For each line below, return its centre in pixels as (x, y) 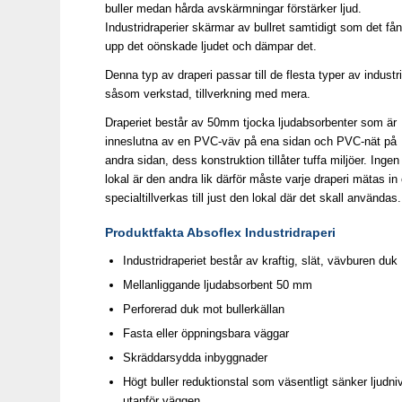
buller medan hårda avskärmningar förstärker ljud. (234, 9)
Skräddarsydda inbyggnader (196, 358)
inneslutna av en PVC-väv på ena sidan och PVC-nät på (251, 142)
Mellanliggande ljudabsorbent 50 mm (218, 285)
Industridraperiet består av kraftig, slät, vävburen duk (261, 261)
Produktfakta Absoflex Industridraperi (221, 233)
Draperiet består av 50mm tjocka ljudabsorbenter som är (251, 123)
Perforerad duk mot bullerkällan (204, 310)
